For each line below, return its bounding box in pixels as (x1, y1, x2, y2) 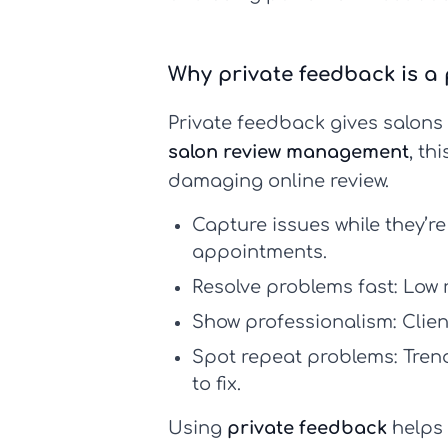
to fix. (192, 374, 241, 395)
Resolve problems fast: (192, 277, 398, 298)
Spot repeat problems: (192, 347, 398, 368)
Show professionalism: (192, 312, 397, 333)
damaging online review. (168, 171, 389, 192)
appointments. (192, 242, 327, 263)
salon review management (168, 142, 409, 163)
